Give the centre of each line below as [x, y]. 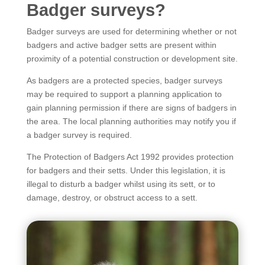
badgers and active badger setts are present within [121, 45]
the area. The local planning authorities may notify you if [131, 121]
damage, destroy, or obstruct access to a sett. [112, 198]
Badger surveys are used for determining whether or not [131, 31]
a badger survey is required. [79, 135]
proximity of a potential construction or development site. [132, 59]
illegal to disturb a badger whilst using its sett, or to [121, 184]
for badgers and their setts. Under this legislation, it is [126, 170]
